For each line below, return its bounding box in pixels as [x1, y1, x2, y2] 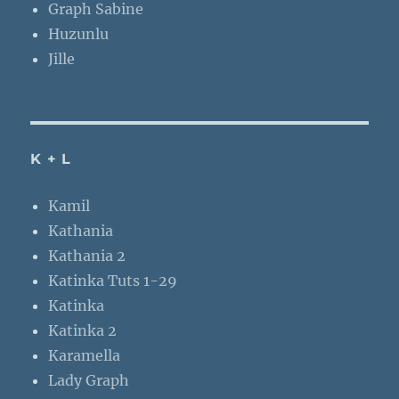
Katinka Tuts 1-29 [48, 272, 178, 290]
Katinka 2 [48, 322, 118, 340]
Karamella [48, 346, 121, 365]
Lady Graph [48, 371, 130, 390]
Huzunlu [48, 25, 110, 44]
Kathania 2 [48, 247, 126, 265]
